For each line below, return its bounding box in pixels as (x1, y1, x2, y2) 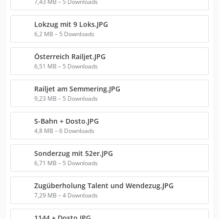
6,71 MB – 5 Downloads (34, 159, 98, 167)
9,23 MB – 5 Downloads (34, 94, 98, 103)
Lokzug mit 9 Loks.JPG (34, 20, 108, 29)
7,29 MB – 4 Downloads (34, 191, 98, 199)
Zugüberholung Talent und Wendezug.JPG (34, 181, 174, 190)
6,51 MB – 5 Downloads (34, 62, 98, 70)
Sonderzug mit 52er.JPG (34, 149, 113, 158)
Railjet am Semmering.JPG (34, 84, 120, 93)
